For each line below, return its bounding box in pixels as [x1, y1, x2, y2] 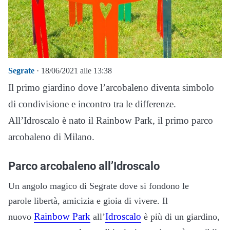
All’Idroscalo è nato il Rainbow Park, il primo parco [8, 115, 213, 126]
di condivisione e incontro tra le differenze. [8, 99, 176, 109]
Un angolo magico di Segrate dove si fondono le [8, 181, 189, 191]
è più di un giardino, [141, 212, 220, 222]
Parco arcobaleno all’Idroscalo [8, 159, 160, 172]
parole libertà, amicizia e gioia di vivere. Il [8, 196, 168, 206]
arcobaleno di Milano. [8, 131, 94, 142]
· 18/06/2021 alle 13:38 [34, 66, 112, 75]
